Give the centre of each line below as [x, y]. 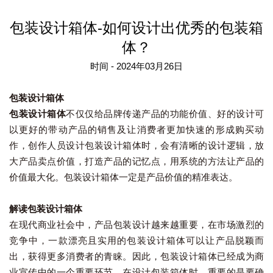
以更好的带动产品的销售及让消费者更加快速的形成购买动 [136, 130]
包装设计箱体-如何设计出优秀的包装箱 [136, 28]
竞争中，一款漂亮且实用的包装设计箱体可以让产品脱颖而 [136, 241]
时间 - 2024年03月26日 [136, 66]
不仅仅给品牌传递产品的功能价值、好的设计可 [165, 114]
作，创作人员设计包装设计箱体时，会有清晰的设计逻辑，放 [136, 146]
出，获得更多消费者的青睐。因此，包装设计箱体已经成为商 [136, 257]
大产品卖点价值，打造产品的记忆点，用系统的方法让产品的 [136, 161]
